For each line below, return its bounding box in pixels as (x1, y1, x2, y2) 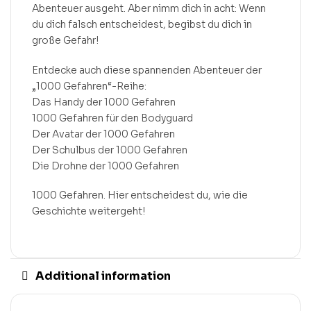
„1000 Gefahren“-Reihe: (32, 79, 146, 92)
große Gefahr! (32, 33, 99, 47)
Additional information (35, 269, 171, 284)
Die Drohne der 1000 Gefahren (32, 159, 179, 172)
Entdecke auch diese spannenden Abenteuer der (32, 63, 262, 76)
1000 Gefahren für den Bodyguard (32, 111, 193, 124)
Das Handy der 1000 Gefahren (32, 95, 176, 108)
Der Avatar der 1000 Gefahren (32, 127, 175, 140)
